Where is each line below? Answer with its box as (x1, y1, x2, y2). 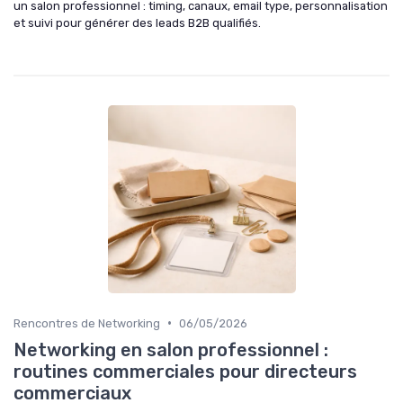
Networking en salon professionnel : (13, 338, 328, 361)
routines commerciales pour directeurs (13, 360, 357, 382)
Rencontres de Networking (13, 316, 160, 330)
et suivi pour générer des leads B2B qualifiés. (13, 15, 261, 30)
